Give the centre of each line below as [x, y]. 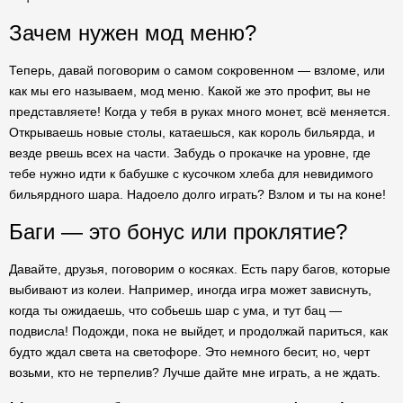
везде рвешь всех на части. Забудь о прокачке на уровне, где [190, 153]
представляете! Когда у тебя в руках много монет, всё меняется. [200, 112]
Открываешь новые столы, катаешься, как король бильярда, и [192, 132]
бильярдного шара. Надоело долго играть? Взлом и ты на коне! [197, 194]
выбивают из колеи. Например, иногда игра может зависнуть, [190, 290]
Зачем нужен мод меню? [133, 33]
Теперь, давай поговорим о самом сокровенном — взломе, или [197, 70]
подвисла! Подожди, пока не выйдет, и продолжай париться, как [198, 331]
